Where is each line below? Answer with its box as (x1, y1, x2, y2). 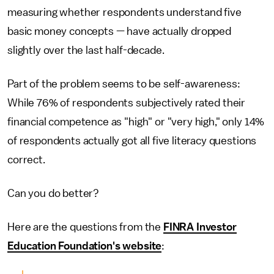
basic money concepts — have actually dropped (7, 26, 231, 37)
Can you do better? (7, 188, 100, 199)
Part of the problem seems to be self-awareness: (7, 78, 240, 89)
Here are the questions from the (7, 221, 163, 232)
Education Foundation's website (7, 240, 162, 251)
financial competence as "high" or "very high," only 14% (7, 116, 265, 127)
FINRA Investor (163, 221, 237, 232)
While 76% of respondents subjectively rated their (7, 97, 246, 108)
